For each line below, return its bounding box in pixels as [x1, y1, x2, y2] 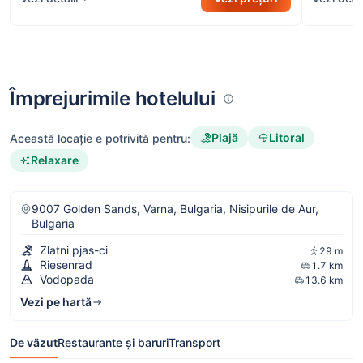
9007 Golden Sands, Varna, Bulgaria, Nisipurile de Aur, [32, 202, 318, 216]
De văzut [10, 335, 58, 350]
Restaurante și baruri [58, 335, 169, 350]
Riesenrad [40, 258, 92, 272]
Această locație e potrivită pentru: [10, 130, 190, 145]
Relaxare [31, 153, 79, 168]
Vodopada [40, 272, 94, 287]
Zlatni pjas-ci [40, 243, 108, 258]
